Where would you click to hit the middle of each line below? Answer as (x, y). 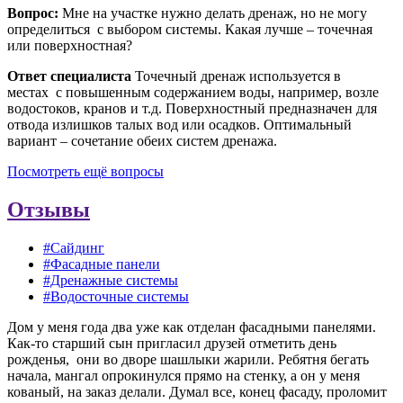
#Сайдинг (74, 248)
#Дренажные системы (111, 281)
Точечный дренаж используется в (238, 76)
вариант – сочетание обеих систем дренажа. (142, 141)
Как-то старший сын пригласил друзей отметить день (172, 344)
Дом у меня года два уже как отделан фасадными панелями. (192, 327)
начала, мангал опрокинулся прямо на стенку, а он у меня (184, 376)
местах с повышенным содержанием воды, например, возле (193, 93)
